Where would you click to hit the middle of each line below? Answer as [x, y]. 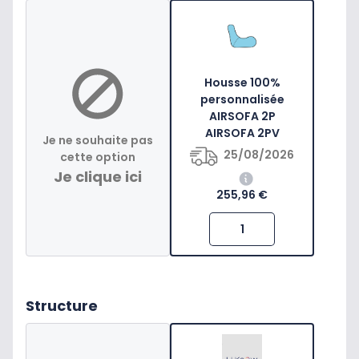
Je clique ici [98, 177]
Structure [62, 306]
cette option [98, 157]
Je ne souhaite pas [98, 141]
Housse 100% [242, 83]
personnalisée [242, 100]
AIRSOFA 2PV [242, 133]
